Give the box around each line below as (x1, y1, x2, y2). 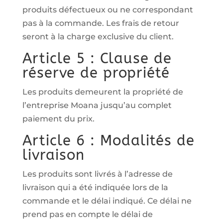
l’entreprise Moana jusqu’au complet (22, 101, 172, 110)
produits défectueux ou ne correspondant (22, 5, 193, 14)
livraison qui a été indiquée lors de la (22, 183, 168, 192)
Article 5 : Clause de (22, 50, 172, 67)
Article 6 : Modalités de (22, 132, 195, 149)
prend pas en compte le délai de (22, 210, 153, 219)
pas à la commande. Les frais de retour (22, 18, 179, 28)
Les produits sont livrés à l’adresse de (22, 169, 173, 179)
